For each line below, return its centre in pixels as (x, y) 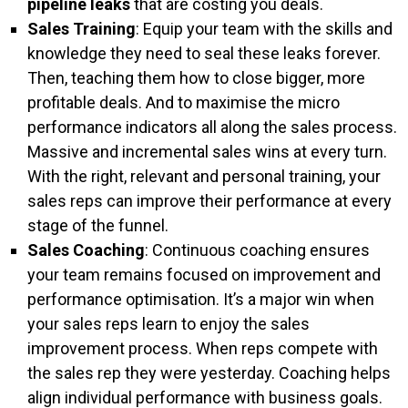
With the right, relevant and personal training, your (204, 176)
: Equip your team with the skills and (264, 29)
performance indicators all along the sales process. (212, 127)
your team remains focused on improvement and (204, 275)
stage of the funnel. (98, 225)
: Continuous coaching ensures (257, 250)
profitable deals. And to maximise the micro (184, 102)
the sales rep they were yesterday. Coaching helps (209, 373)
